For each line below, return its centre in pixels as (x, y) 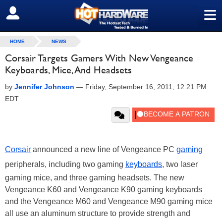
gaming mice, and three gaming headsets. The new (95, 178)
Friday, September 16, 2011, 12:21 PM (146, 87)
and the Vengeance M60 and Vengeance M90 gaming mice (109, 201)
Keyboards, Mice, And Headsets (68, 70)
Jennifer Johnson (44, 87)
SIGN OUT (29, 13)
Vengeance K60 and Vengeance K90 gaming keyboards (104, 190)
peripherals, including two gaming (65, 164)
